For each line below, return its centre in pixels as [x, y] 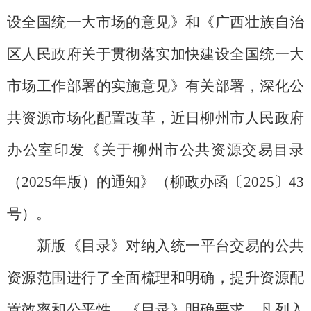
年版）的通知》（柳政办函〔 [148, 182]
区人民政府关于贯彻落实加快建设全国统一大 [155, 54]
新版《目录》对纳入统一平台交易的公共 [170, 245]
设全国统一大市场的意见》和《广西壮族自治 [155, 22]
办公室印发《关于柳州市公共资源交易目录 [155, 150]
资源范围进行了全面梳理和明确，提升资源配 [155, 277]
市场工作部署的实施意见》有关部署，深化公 [155, 86]
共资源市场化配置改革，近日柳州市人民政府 [155, 118]
